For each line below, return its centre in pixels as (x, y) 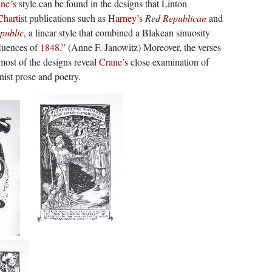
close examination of (168, 62)
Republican (184, 18)
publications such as (67, 18)
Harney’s (125, 18)
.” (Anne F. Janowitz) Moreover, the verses (140, 47)
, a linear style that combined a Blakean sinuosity (117, 33)
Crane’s (113, 62)
